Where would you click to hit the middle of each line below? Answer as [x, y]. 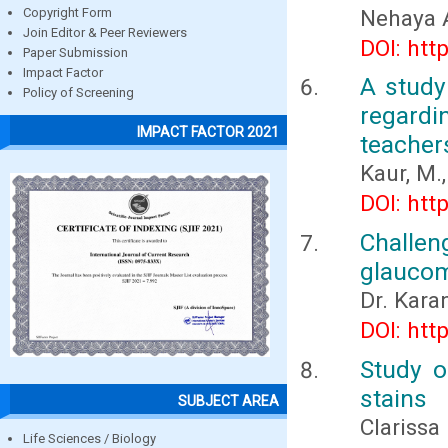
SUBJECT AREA [228, 400]
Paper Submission [75, 53]
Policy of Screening [78, 93]
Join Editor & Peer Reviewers [105, 33]
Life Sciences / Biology [89, 438]
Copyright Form [67, 13]
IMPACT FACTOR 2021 [208, 131]
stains [393, 399]
